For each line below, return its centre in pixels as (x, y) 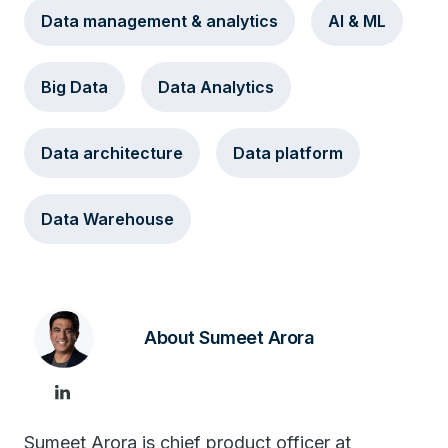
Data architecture (112, 153)
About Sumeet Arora (229, 337)
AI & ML (357, 21)
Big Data (74, 87)
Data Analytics (216, 87)
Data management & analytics (159, 21)
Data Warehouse (107, 219)
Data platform (288, 153)
